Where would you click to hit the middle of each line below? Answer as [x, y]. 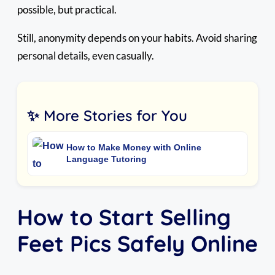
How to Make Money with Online [134, 148]
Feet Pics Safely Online [137, 244]
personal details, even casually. [86, 55]
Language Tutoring [107, 159]
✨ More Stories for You [107, 115]
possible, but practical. [67, 9]
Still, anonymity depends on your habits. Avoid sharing [137, 37]
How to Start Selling [124, 217]
